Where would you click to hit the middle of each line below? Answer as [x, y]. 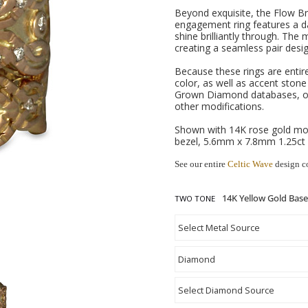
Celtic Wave [250, 164]
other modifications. [219, 106]
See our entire [201, 164]
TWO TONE [195, 198]
